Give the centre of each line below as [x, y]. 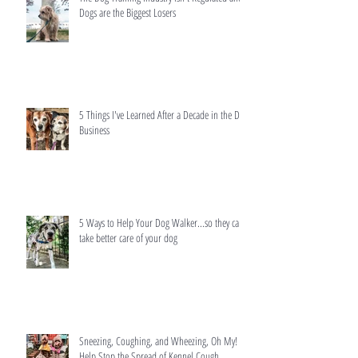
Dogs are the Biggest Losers [127, 13]
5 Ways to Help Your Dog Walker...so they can [161, 223]
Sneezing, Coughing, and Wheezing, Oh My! [158, 341]
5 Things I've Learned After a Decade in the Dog [164, 115]
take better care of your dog [128, 238]
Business [94, 130]
